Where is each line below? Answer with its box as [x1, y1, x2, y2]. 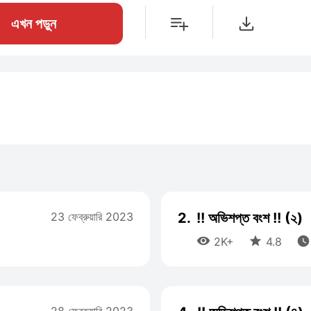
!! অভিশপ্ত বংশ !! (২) [196, 210, 303, 226]
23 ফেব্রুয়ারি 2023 [51, 210, 133, 224]
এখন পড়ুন [11, 15, 56, 32]
